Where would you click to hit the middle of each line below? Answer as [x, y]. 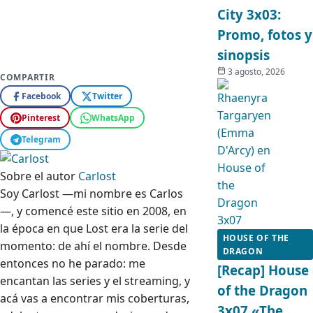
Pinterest [41, 117]
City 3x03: [249, 14]
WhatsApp [113, 117]
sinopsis [243, 55]
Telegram [41, 139]
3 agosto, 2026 [256, 72]
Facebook [41, 96]
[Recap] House [263, 270]
